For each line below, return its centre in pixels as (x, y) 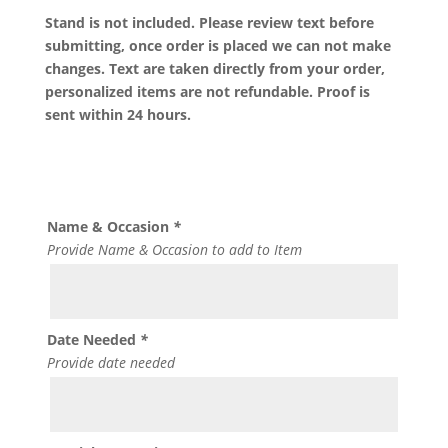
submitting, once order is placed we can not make (217, 45)
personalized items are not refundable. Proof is (207, 91)
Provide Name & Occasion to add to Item (174, 249)
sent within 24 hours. (117, 114)
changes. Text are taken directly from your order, (214, 68)
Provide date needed (110, 362)
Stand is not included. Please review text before (209, 22)
